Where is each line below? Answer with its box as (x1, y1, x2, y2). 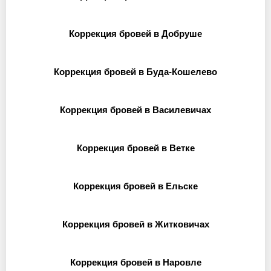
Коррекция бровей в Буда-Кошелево (54, 67, 217, 77)
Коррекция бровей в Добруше (69, 28, 202, 39)
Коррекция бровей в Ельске (73, 181, 198, 191)
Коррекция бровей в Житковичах (62, 219, 209, 229)
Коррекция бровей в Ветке (76, 143, 195, 153)
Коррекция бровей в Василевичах (60, 105, 211, 115)
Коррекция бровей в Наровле (70, 257, 201, 267)
